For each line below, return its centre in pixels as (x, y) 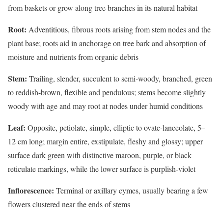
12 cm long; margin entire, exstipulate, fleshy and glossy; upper (105, 141)
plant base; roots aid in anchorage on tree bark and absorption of (107, 43)
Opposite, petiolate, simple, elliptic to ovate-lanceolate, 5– (115, 127)
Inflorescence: (31, 190)
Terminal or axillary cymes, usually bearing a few (131, 190)
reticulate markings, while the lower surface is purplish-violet (102, 168)
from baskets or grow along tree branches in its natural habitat (103, 7)
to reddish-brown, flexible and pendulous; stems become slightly (107, 92)
